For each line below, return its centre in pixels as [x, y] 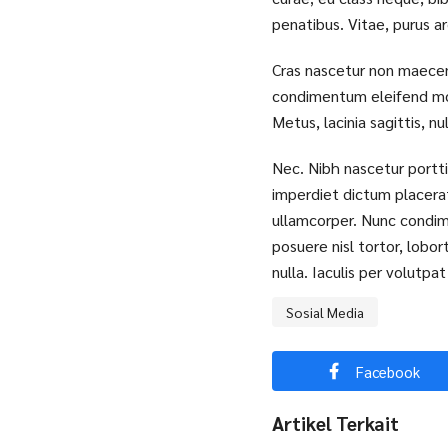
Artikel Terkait [335, 423]
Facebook [388, 371]
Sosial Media [325, 311]
